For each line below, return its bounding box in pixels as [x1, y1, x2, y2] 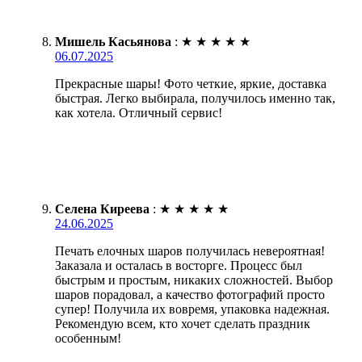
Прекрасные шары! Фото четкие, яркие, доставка [55, 76, 326, 90]
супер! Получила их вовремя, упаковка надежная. [55, 301, 330, 316]
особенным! [55, 330, 121, 345]
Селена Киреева [55, 201, 149, 216]
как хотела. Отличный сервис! [55, 105, 222, 120]
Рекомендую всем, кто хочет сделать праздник [55, 316, 310, 330]
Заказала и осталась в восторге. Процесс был [55, 258, 302, 272]
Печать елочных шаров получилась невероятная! [55, 243, 325, 258]
